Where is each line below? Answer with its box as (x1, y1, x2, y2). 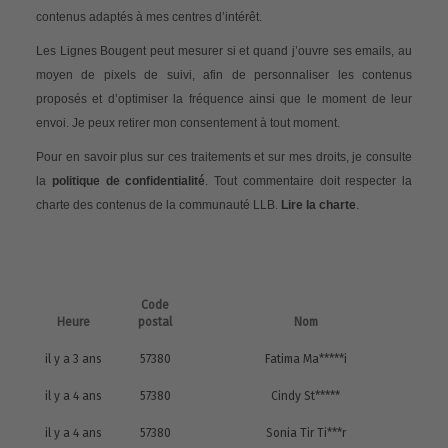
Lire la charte (281, 198, 356, 213)
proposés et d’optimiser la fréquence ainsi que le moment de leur (36, 92, 412, 107)
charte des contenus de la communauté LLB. (36, 198, 281, 213)
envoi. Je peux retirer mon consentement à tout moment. (36, 116, 340, 131)
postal (138, 315, 172, 330)
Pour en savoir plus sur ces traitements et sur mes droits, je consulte (36, 150, 412, 165)
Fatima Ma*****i (264, 352, 347, 367)
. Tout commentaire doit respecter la (205, 174, 412, 189)
